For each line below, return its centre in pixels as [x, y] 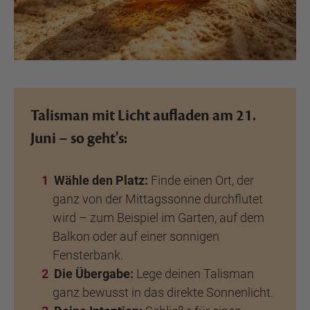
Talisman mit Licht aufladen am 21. [143, 116]
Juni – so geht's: [79, 138]
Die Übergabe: [94, 274]
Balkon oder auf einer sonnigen [136, 236]
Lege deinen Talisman [194, 274]
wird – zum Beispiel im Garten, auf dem [158, 218]
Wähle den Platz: [101, 180]
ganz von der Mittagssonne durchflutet [158, 199]
